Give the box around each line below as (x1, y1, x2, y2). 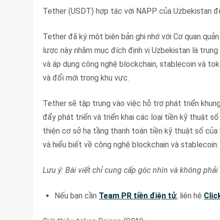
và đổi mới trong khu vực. (43, 73, 130, 82)
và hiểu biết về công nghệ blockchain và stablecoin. (43, 139, 219, 149)
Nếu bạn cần (55, 191, 99, 200)
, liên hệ (176, 191, 204, 200)
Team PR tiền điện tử (99, 191, 177, 200)
